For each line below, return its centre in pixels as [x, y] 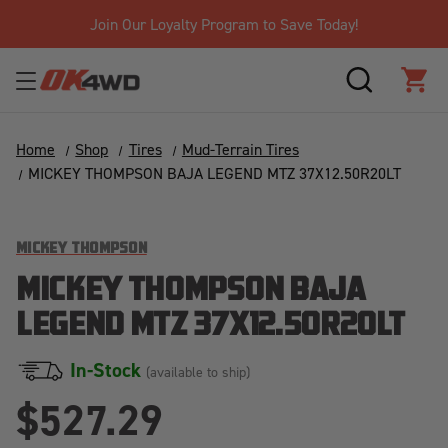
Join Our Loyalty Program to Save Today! [223, 24]
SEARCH [388, 91]
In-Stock [108, 370]
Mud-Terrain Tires [240, 149]
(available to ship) [198, 371]
